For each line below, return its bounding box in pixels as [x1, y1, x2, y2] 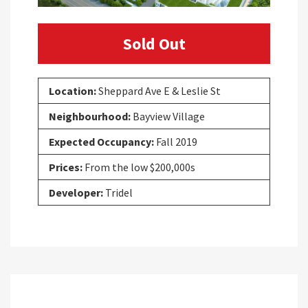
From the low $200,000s [82, 160, 195, 174]
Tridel [103, 186, 133, 199]
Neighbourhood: [49, 109, 131, 123]
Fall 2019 [154, 135, 197, 148]
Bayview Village [131, 109, 205, 123]
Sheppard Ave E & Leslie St [96, 84, 221, 98]
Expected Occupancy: [49, 135, 154, 148]
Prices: [49, 160, 82, 174]
